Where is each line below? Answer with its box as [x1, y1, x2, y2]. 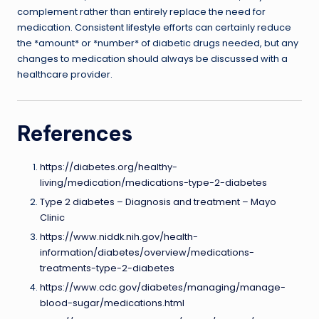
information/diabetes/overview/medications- [40, 246, 254, 259]
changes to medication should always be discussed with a [17, 52, 288, 65]
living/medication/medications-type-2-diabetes [40, 176, 267, 189]
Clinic [40, 211, 65, 224]
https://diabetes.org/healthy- [40, 160, 177, 173]
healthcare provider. [17, 68, 113, 80]
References [17, 120, 132, 147]
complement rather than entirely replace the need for [17, 5, 266, 18]
